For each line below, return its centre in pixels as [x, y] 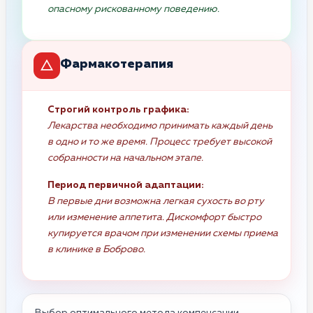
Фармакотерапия [117, 65]
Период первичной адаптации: [126, 185]
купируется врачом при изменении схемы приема [163, 233]
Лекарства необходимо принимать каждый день [160, 125]
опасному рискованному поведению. [133, 9]
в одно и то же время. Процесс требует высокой [160, 141]
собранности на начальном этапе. [125, 158]
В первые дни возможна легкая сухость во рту [156, 201]
